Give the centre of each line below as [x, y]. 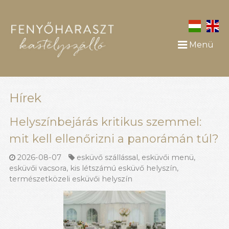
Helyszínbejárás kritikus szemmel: [105, 122]
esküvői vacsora [38, 168]
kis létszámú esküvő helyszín [123, 168]
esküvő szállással [108, 158]
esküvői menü [168, 158]
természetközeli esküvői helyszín [71, 179]
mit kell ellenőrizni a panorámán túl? [114, 139]
